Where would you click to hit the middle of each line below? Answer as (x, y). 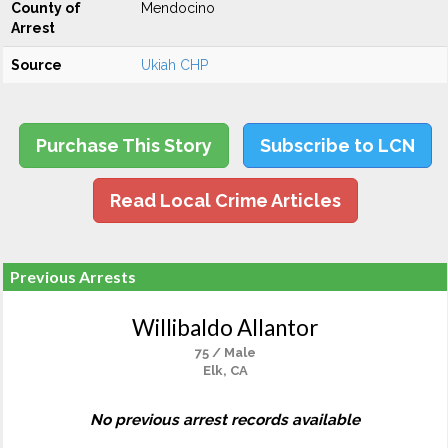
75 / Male (225, 352)
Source (36, 65)
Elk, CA (225, 370)
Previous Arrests (73, 276)
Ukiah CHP (174, 65)
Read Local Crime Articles (225, 200)
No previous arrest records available (225, 420)
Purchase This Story (123, 145)
